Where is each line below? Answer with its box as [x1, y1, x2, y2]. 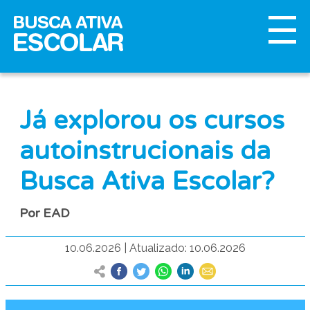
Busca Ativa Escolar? [19, 166, 275, 197]
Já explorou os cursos [19, 105, 284, 136]
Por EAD [19, 206, 70, 221]
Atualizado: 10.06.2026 [129, 241, 246, 255]
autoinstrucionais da [19, 136, 271, 167]
